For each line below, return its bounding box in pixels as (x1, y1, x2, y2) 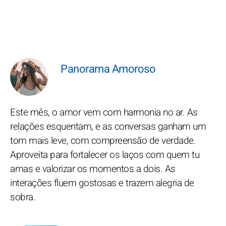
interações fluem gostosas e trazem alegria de (10, 176, 194, 190)
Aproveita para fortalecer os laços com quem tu (10, 148, 199, 162)
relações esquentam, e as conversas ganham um (10, 120, 206, 134)
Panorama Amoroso (61, 61, 155, 77)
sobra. (10, 190, 35, 204)
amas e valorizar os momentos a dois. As (10, 162, 176, 176)
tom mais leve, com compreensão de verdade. (10, 134, 196, 148)
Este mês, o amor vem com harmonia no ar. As (10, 105, 198, 120)
